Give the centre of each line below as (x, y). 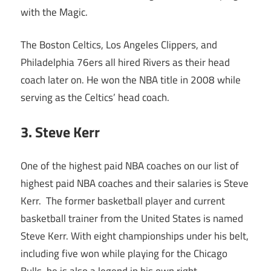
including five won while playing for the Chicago (124, 254)
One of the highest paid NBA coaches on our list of (130, 166)
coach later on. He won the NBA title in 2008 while (131, 80)
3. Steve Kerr (60, 132)
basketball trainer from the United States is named (132, 219)
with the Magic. (54, 12)
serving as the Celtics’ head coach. (95, 98)
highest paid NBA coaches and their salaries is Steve (135, 184)
